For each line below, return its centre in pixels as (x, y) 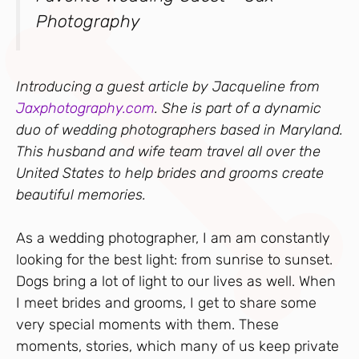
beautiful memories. (81, 195)
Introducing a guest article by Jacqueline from (168, 87)
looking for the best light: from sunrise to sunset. (174, 260)
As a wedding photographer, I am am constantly (173, 238)
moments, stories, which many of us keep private (177, 347)
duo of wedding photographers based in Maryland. (179, 130)
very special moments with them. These (147, 325)
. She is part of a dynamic (238, 109)
